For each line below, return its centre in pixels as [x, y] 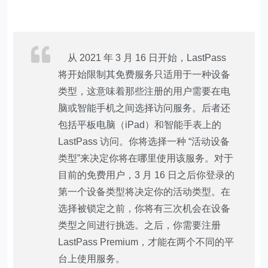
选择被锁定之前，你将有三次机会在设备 [144, 208]
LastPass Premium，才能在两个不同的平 [146, 242]
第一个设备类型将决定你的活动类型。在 [144, 192]
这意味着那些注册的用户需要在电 [159, 91]
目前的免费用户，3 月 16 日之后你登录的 [147, 175]
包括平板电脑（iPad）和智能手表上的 [140, 125]
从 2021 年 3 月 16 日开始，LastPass [142, 58]
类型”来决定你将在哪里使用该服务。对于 [146, 158]
